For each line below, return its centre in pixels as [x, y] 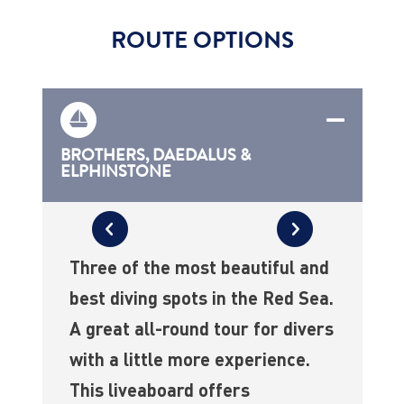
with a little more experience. [189, 359]
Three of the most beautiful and [199, 267]
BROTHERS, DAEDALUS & [155, 156]
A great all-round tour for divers [201, 329]
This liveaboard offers [159, 390]
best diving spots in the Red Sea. [201, 298]
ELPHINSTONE [115, 172]
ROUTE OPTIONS [202, 41]
